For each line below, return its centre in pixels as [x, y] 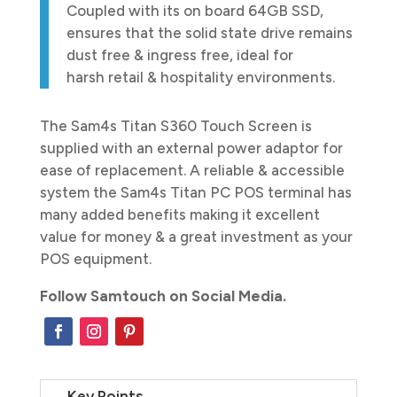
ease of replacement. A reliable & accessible [192, 170]
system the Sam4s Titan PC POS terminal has [195, 192]
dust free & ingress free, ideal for [179, 54]
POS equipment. [95, 258]
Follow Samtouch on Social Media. [163, 296]
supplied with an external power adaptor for [191, 148]
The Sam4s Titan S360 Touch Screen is [175, 125]
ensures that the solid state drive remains [209, 32]
